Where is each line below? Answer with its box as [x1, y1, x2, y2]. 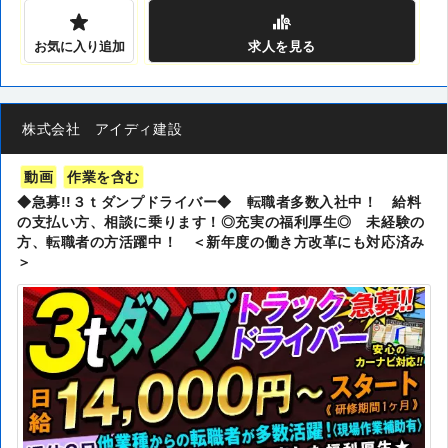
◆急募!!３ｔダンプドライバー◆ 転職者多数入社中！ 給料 [17, 193, 422, 210]
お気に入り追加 [33, 38, 125, 54]
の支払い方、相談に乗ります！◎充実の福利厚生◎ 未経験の [17, 213, 425, 230]
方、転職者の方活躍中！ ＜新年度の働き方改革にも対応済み [17, 233, 425, 250]
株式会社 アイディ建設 [22, 120, 183, 137]
